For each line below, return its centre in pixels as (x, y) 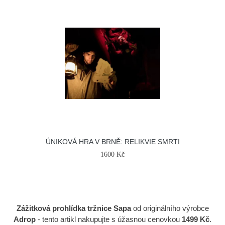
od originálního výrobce (170, 208)
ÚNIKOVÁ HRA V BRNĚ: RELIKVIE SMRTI (113, 142)
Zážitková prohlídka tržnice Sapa (74, 208)
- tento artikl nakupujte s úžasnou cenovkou (109, 219)
